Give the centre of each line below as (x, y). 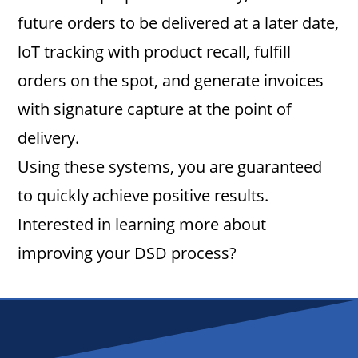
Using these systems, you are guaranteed (170, 167)
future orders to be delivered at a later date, (179, 23)
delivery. (49, 138)
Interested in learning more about (142, 224)
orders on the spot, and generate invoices (171, 80)
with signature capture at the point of (155, 109)
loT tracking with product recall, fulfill (155, 52)
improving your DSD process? (127, 253)
